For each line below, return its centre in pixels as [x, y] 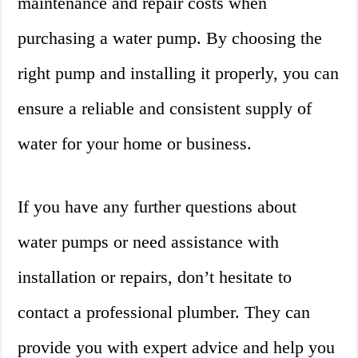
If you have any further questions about [157, 207]
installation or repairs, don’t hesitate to [155, 277]
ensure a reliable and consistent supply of [165, 109]
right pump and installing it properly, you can [179, 74]
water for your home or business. [135, 144]
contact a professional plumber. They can [164, 312]
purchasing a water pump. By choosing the [170, 38]
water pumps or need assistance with [149, 242]
